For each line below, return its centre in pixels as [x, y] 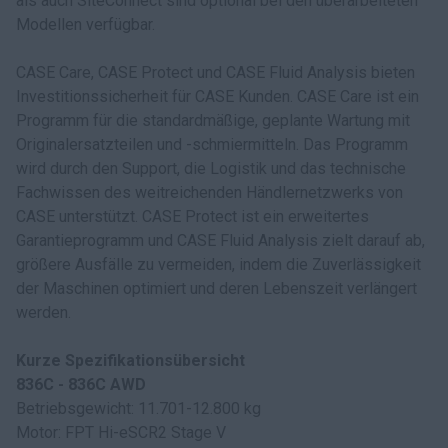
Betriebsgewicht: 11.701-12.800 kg [138, 408]
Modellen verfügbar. [85, 24]
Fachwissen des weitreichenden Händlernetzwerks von [209, 192]
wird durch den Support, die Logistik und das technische [211, 168]
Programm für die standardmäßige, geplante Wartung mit [213, 120]
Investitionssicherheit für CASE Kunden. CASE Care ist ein [217, 96]
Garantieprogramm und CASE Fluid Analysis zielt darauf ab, [220, 240]
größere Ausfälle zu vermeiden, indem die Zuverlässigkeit [218, 264]
